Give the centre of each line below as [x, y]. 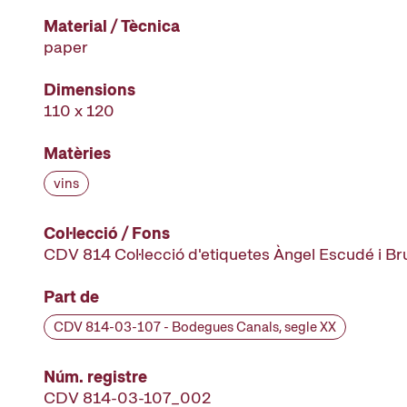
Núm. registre [95, 377]
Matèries [77, 153]
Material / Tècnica [112, 26]
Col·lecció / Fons [107, 233]
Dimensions [89, 89]
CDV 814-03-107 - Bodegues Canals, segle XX [195, 327]
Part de [71, 297]
